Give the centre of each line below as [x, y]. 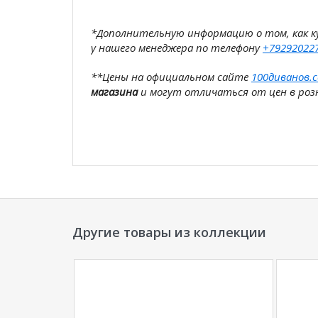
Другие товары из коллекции [169, 232]
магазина [114, 92]
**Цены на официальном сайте [171, 77]
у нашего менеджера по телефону [177, 48]
